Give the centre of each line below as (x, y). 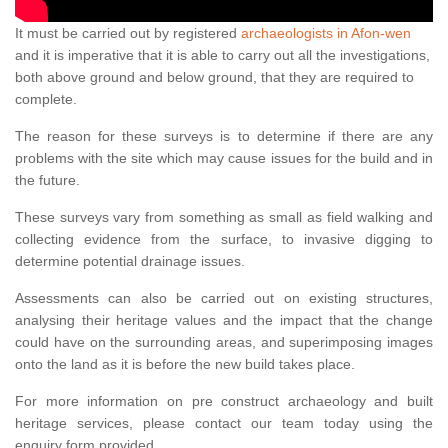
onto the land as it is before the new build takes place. (185, 364)
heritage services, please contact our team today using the (224, 423)
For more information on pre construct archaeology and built (224, 401)
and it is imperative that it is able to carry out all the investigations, (222, 55)
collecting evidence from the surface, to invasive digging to (224, 239)
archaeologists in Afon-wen (326, 33)
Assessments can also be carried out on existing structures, (224, 298)
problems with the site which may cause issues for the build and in (224, 158)
